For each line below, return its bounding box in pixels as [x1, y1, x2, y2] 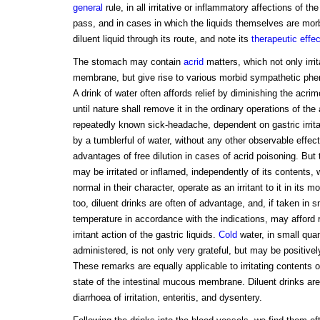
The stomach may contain [72, 56, 184, 68]
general [72, 2, 103, 14]
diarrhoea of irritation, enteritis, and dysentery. [72, 292, 262, 304]
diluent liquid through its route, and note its [72, 34, 251, 45]
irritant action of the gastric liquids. [72, 229, 219, 241]
